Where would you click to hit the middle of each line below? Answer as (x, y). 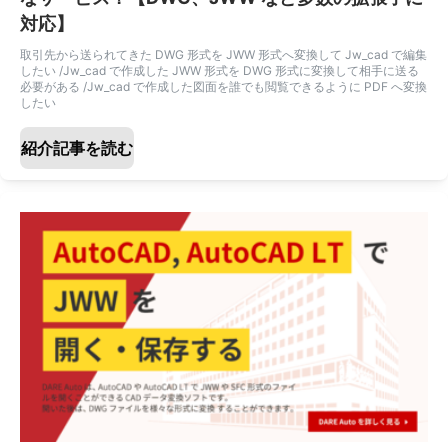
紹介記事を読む (77, 147)
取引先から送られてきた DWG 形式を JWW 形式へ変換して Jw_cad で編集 (223, 54)
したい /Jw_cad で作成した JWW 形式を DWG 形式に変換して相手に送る (219, 70)
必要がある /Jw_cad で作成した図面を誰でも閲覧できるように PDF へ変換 (223, 86)
